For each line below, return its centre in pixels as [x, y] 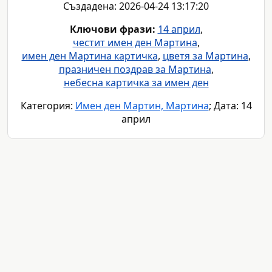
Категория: [48, 106]
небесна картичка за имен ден [136, 83]
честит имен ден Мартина [135, 43]
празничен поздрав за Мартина [135, 70]
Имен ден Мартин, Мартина [142, 106]
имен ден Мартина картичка [90, 56]
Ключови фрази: [112, 29]
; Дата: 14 [230, 106]
